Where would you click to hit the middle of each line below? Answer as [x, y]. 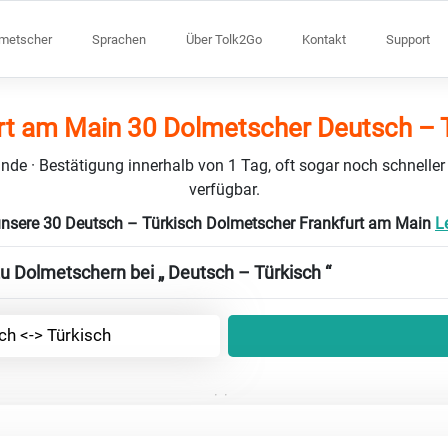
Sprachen [119, 39]
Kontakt [324, 39]
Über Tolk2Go [224, 39]
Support [408, 39]
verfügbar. [224, 189]
